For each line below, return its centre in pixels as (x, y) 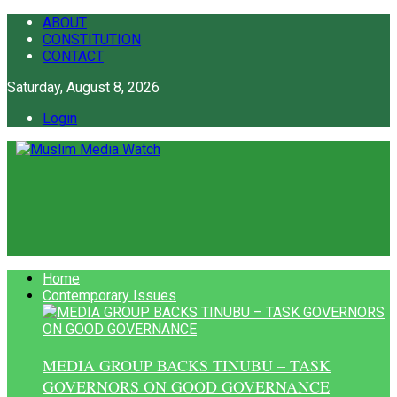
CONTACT (73, 56)
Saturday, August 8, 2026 (83, 87)
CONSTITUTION (92, 39)
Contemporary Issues (109, 296)
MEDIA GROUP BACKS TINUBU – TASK (187, 365)
